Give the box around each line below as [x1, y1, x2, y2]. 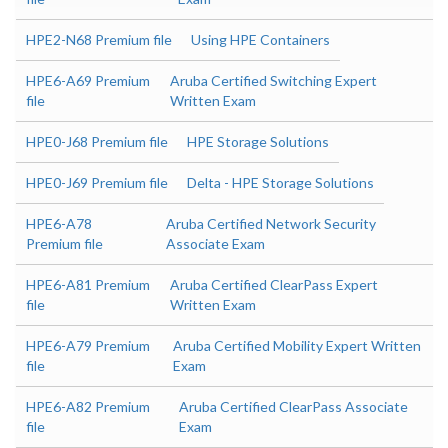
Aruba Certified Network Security [165, 215, 376, 232]
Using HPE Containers [191, 31, 330, 48]
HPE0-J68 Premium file [26, 133, 168, 150]
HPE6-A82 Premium [26, 398, 150, 415]
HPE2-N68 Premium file [26, 31, 172, 48]
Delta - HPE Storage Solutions [187, 174, 374, 191]
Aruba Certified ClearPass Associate [179, 398, 409, 415]
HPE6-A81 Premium [26, 276, 150, 293]
